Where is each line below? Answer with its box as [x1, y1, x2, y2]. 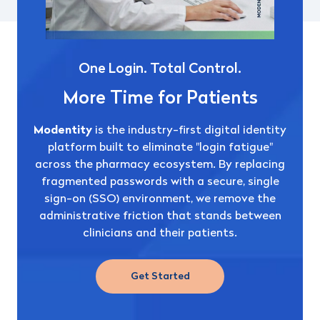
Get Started [130, 271, 190, 282]
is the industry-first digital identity [92, 124, 286, 136]
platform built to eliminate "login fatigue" [47, 141, 273, 154]
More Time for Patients [62, 89, 258, 108]
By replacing [219, 159, 285, 171]
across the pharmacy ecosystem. [35, 159, 219, 171]
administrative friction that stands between [39, 210, 281, 222]
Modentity [34, 124, 92, 136]
